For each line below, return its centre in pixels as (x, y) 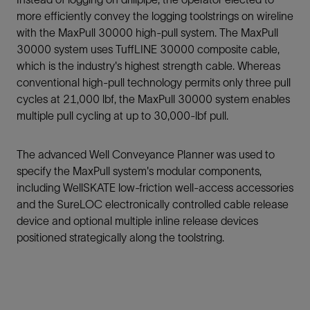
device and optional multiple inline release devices (137, 221)
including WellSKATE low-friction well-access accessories (155, 188)
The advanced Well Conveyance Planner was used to (146, 154)
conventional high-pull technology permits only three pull (154, 82)
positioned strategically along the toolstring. (120, 237)
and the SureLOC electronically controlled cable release (153, 204)
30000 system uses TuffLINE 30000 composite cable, (148, 49)
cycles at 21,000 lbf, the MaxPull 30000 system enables (153, 99)
